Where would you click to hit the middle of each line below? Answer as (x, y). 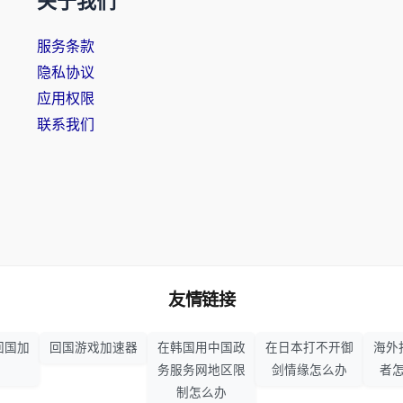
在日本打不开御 (309, 348)
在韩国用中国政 (201, 348)
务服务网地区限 (201, 370)
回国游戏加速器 (94, 348)
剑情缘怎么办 (309, 370)
